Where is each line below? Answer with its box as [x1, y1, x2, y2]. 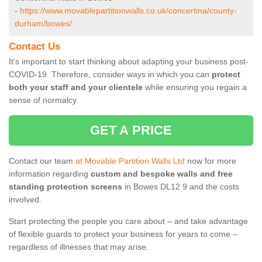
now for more [185, 156, 236, 166]
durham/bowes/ [15, 19, 72, 29]
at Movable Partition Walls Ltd [75, 156, 185, 166]
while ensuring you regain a [143, 82, 247, 92]
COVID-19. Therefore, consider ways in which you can [9, 70, 212, 80]
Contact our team [9, 156, 75, 166]
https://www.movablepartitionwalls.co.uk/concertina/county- [20, 6, 237, 16]
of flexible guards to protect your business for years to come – [9, 229, 237, 239]
